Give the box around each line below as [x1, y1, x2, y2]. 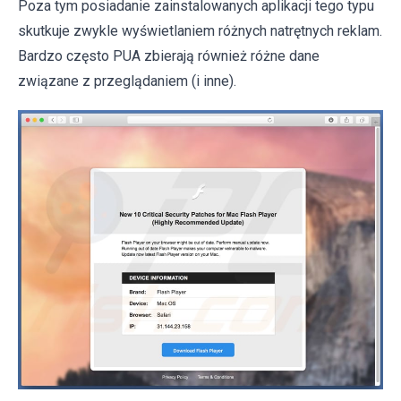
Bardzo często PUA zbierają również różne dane [18, 47, 320, 64]
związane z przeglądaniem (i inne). [18, 73, 236, 90]
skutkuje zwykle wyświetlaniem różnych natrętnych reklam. [18, 22, 382, 39]
